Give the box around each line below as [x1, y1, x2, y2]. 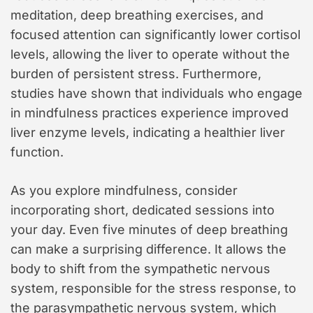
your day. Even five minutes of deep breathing [10, 222, 288, 238]
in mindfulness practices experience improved [10, 105, 289, 121]
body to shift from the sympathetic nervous [10, 261, 270, 277]
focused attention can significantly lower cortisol [10, 27, 300, 43]
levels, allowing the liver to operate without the [10, 47, 290, 62]
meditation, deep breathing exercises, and [10, 8, 263, 23]
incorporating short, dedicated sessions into [10, 203, 275, 218]
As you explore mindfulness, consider [10, 183, 238, 198]
